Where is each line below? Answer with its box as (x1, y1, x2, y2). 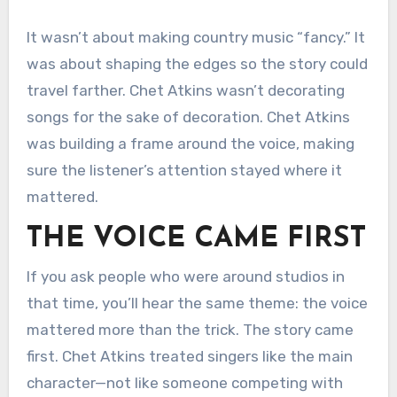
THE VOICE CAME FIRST (26, 224, 366, 253)
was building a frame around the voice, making (26, 134, 354, 152)
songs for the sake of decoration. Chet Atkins (26, 107, 350, 126)
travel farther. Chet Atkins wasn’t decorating (26, 81, 345, 99)
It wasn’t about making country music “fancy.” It (26, 27, 365, 46)
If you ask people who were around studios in (26, 268, 345, 286)
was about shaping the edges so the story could (26, 54, 368, 73)
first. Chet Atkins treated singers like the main (26, 347, 353, 366)
